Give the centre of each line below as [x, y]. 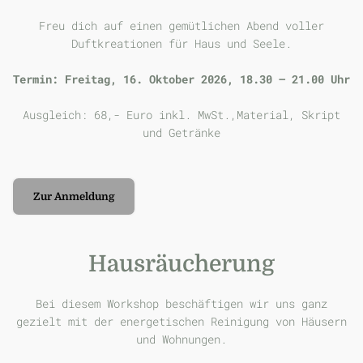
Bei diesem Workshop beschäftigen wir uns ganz [181, 303]
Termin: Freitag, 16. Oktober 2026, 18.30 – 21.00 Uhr [181, 79]
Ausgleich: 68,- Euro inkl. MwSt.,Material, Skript [181, 115]
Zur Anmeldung [73, 196]
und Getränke [181, 133]
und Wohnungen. [181, 339]
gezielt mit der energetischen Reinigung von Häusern [181, 321]
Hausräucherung [181, 264]
